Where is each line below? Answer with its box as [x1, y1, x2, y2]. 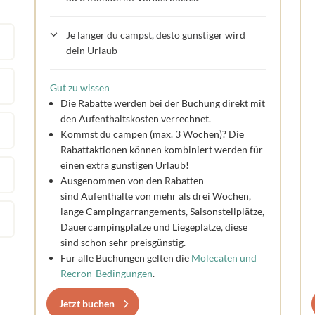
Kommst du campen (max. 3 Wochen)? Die [60, 127, 244, 140]
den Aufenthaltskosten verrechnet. [60, 112, 213, 124]
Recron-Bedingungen [60, 266, 153, 279]
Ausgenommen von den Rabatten [60, 174, 204, 186]
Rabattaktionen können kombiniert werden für [60, 143, 263, 155]
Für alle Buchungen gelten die [60, 251, 191, 264]
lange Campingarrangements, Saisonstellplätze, [60, 205, 264, 217]
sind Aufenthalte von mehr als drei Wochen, [60, 189, 251, 202]
